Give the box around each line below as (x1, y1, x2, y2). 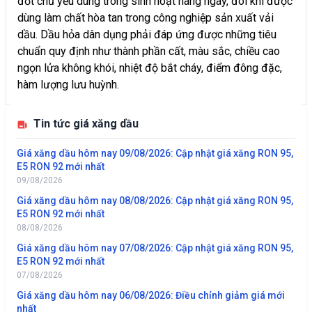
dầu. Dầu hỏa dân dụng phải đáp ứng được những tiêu (17, 27, 276, 41)
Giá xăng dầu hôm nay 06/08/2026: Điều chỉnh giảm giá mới (17, 289, 285, 301)
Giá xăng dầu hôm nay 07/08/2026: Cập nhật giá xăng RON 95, (17, 242, 293, 253)
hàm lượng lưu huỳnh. (17, 77, 119, 91)
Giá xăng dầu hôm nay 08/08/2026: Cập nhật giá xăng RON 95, (17, 194, 293, 206)
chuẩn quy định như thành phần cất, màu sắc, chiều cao (17, 44, 280, 58)
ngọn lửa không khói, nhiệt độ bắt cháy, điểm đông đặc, (17, 61, 282, 75)
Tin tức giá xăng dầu (31, 116, 139, 130)
